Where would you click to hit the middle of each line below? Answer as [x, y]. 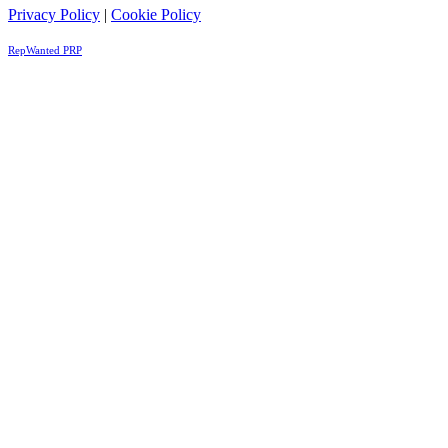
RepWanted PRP [45, 50]
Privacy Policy [54, 14]
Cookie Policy [156, 14]
